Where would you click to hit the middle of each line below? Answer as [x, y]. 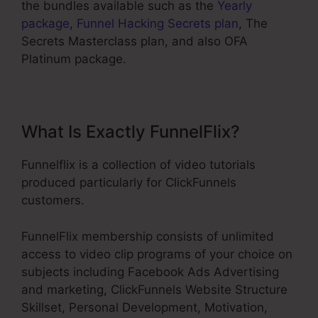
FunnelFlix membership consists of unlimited [148, 236]
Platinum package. [74, 59]
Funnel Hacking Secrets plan [158, 24]
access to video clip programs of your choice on [157, 254]
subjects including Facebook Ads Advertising [150, 272]
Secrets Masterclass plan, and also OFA [135, 42]
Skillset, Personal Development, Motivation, [144, 307]
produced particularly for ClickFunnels [129, 183]
